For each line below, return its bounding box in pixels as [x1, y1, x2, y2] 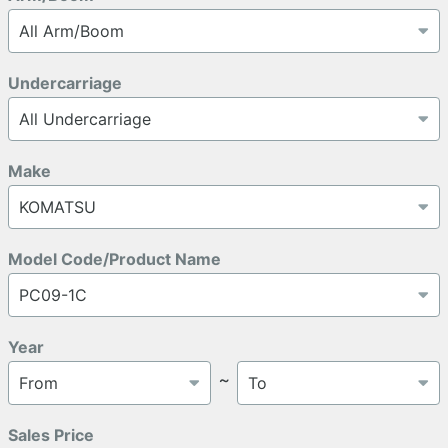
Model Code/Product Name [8, 248, 221, 269]
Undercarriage [8, 72, 122, 93]
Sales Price [8, 424, 94, 445]
